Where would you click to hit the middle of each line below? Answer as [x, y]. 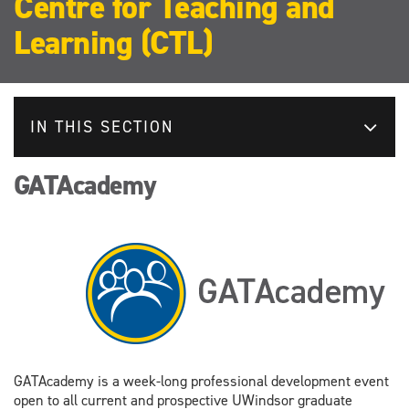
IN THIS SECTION [102, 126]
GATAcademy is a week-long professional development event [201, 381]
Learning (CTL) [113, 42]
